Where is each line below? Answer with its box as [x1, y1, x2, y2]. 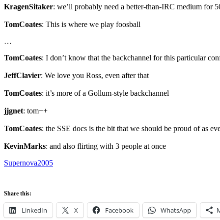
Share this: [4, 190, 31, 197]
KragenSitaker [4, 2, 53, 11]
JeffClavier [4, 71, 41, 80]
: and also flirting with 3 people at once [46, 142, 166, 151]
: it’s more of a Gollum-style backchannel [42, 89, 169, 98]
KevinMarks [4, 142, 46, 151]
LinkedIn [22, 206, 47, 215]
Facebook [105, 206, 134, 215]
